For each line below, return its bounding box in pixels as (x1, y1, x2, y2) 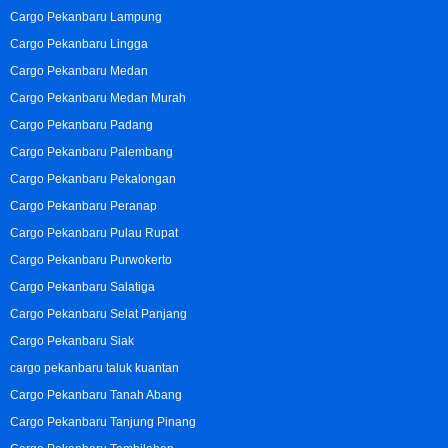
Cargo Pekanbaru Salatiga (10, 280, 155, 295)
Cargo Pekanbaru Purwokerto (10, 253, 172, 268)
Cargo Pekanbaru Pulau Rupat (10, 226, 178, 241)
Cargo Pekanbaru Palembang (10, 145, 173, 160)
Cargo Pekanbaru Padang (10, 118, 153, 133)
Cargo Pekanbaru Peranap (10, 199, 157, 214)
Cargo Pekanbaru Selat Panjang (10, 307, 187, 322)
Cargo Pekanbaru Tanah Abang (10, 388, 182, 403)
